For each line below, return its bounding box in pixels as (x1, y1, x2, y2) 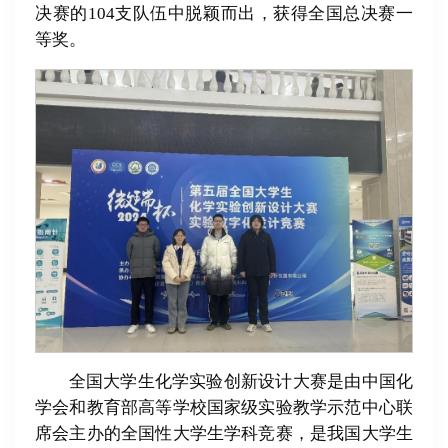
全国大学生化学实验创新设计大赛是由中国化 (68, 372, 413, 392)
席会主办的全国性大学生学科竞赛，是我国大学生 (35, 424, 413, 444)
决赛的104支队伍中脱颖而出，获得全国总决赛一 (35, 4, 413, 24)
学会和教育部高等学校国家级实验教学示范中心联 (35, 398, 413, 418)
